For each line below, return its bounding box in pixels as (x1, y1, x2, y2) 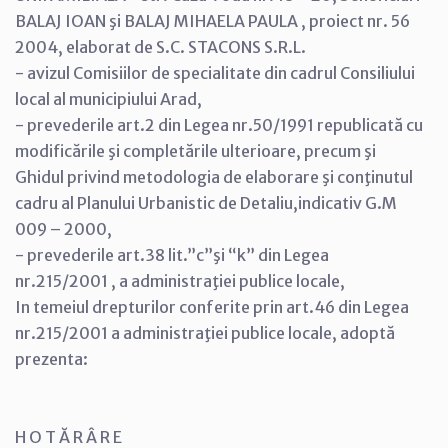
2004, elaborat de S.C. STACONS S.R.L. (15, 36, 306, 57)
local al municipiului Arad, (15, 88, 202, 109)
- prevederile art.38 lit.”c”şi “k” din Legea (15, 244, 329, 265)
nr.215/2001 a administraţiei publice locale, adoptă (15, 322, 395, 343)
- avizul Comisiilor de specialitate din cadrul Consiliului (15, 62, 415, 83)
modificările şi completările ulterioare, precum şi (15, 140, 376, 161)
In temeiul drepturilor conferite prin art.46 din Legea (15, 296, 409, 317)
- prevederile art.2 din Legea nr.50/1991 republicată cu (15, 114, 423, 135)
